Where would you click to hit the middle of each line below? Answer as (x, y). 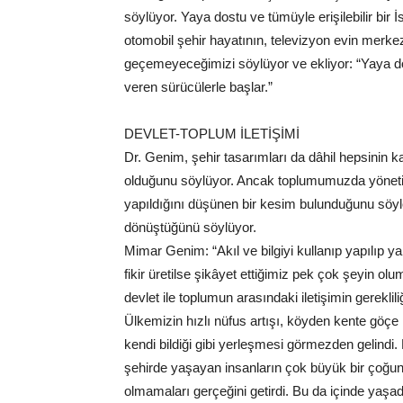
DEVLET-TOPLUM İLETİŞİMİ (212, 134)
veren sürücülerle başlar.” (198, 87)
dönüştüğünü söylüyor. (190, 228)
